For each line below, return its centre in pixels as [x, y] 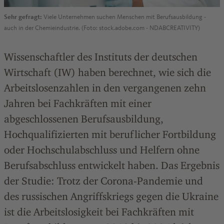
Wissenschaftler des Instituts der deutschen [101, 57]
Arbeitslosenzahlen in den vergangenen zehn [105, 88]
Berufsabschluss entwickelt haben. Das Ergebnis [112, 165]
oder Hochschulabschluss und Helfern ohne [102, 150]
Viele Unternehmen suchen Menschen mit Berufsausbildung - [124, 17]
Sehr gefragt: [23, 17]
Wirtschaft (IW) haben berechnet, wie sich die [107, 72]
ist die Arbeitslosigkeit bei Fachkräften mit [99, 212]
